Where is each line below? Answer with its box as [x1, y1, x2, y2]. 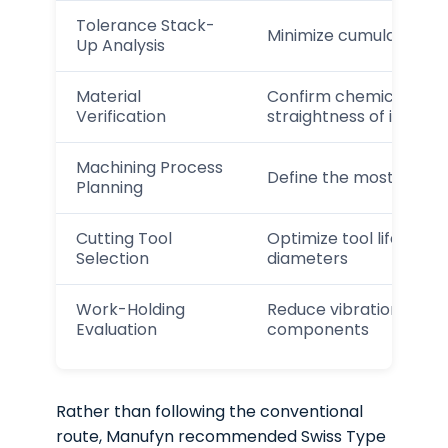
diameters [267, 246, 349, 270]
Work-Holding [76, 297, 186, 321]
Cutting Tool [76, 226, 173, 250]
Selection [76, 246, 150, 270]
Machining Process [76, 155, 224, 179]
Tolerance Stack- [76, 13, 216, 37]
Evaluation [76, 317, 158, 341]
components [267, 317, 370, 341]
